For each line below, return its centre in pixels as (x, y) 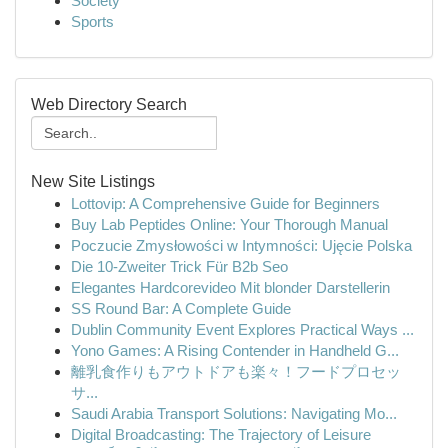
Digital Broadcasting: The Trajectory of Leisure (221, 434)
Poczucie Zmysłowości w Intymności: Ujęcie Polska (241, 245)
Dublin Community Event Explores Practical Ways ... (242, 329)
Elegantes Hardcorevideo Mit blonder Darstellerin (230, 287)
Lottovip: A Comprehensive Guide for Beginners (225, 203)
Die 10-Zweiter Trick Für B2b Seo (179, 266)
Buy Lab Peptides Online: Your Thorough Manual (229, 224)
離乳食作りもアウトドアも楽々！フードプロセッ (236, 371)
